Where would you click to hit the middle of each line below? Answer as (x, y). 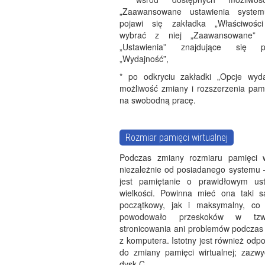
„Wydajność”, (144, 59)
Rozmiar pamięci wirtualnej (177, 138)
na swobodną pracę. (158, 100)
